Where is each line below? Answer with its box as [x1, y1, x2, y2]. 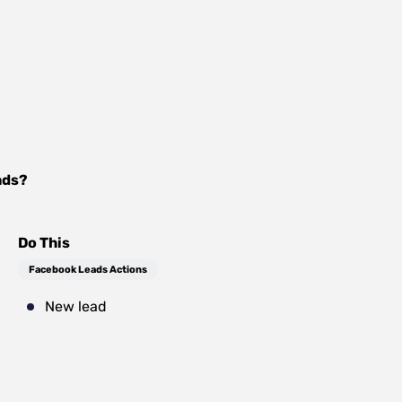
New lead [45, 298, 107, 315]
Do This [18, 234, 70, 251]
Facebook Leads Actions [29, 264, 147, 275]
